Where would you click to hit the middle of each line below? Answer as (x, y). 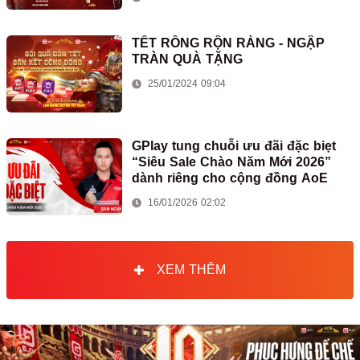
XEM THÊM (191, 270)
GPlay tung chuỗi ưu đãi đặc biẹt (234, 146)
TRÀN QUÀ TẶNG (187, 59)
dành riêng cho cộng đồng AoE (230, 178)
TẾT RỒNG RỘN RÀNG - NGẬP (228, 43)
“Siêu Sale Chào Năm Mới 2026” (231, 162)
